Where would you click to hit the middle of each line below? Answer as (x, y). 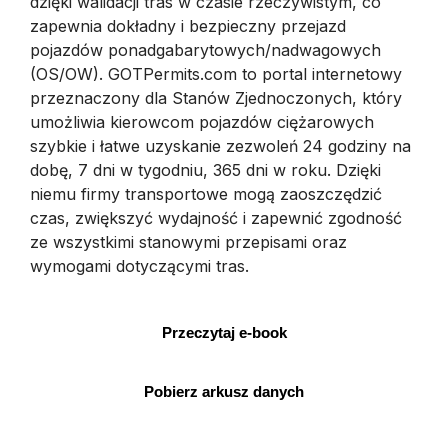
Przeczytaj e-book (224, 332)
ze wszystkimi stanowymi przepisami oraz (188, 242)
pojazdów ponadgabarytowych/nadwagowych (205, 50)
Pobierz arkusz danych (224, 391)
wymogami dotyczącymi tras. (142, 266)
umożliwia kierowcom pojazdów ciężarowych (202, 122)
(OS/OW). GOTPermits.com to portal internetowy (216, 74)
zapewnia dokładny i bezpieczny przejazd (188, 26)
